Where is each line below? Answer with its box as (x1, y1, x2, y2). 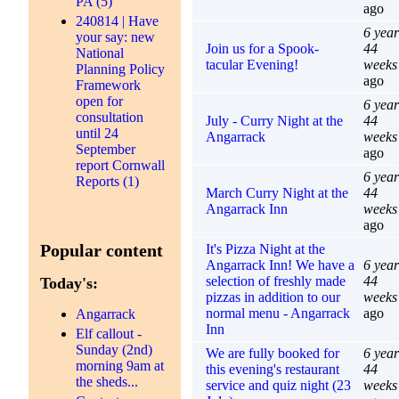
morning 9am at (76, 357, 165, 373)
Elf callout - (76, 325, 142, 341)
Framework (76, 77, 142, 93)
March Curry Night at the (205, 184, 348, 200)
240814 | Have (76, 12, 159, 28)
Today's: (40, 273, 99, 292)
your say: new (76, 28, 156, 45)
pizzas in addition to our (205, 289, 340, 305)
